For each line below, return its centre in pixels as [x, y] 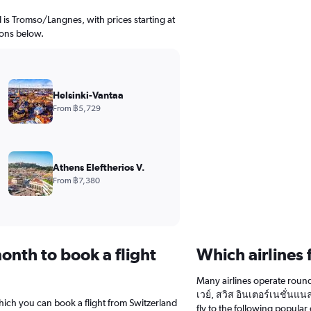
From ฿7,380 [76, 180]
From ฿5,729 [76, 108]
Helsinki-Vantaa [88, 95]
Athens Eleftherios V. [99, 167]
